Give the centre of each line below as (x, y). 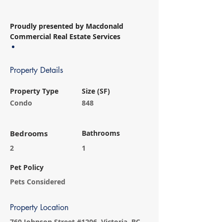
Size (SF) (96, 91)
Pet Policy (27, 167)
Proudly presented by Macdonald (68, 26)
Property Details (36, 70)
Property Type (34, 91)
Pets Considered (38, 182)
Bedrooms (29, 134)
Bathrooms (101, 133)
